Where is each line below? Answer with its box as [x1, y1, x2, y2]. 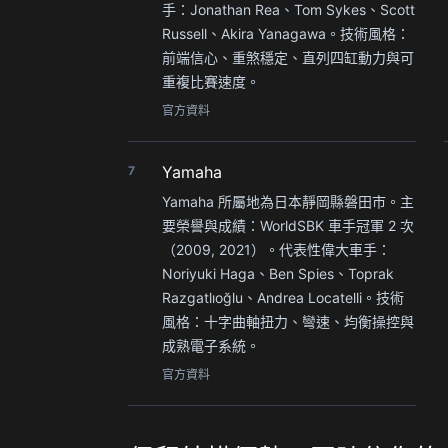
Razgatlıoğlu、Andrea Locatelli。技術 [162, 288, 404, 306]
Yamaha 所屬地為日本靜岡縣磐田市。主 [162, 192, 414, 210]
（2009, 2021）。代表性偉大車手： [162, 240, 391, 258]
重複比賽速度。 [162, 72, 260, 90]
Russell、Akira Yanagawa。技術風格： [162, 24, 410, 42]
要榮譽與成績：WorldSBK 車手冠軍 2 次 [162, 216, 414, 234]
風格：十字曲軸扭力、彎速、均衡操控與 [162, 312, 414, 330]
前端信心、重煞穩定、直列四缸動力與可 [162, 48, 414, 66]
